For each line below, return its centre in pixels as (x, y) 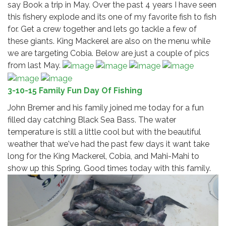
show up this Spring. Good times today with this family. (109, 168)
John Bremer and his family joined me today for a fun (106, 107)
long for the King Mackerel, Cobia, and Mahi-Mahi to (103, 156)
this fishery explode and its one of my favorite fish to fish (112, 17)
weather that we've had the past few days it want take (108, 144)
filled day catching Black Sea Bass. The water (92, 120)
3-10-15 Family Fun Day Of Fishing (75, 90)
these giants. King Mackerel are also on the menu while (109, 41)
